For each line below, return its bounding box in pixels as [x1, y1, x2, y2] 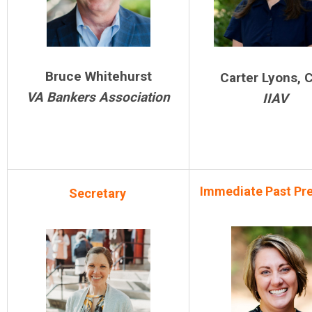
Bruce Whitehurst [45, 68, 152, 85]
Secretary [68, 186, 126, 201]
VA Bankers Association [26, 89, 170, 106]
